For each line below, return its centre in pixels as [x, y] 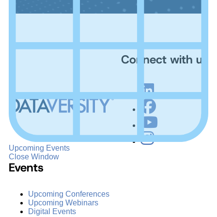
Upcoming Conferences [69, 194]
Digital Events [52, 211]
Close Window [34, 157]
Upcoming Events [39, 148]
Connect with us [165, 59]
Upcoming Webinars [63, 202]
